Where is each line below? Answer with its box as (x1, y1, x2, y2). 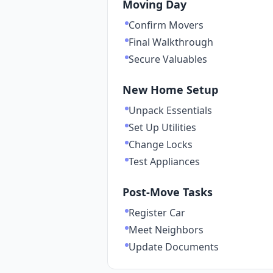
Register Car (129, 206, 185, 219)
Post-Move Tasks (122, 185, 213, 199)
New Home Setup (122, 82, 218, 97)
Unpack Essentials (129, 104, 212, 117)
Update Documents (129, 240, 219, 253)
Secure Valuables (129, 52, 207, 66)
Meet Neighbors (129, 223, 204, 236)
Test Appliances (129, 155, 200, 168)
